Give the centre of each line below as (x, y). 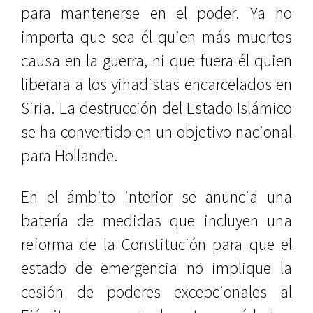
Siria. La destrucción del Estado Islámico (156, 108)
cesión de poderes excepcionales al (156, 292)
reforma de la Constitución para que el (156, 244)
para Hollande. (70, 155)
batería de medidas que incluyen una (156, 220)
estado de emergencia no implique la (156, 268)
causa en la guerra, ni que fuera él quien (156, 60)
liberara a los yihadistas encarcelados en (156, 84)
